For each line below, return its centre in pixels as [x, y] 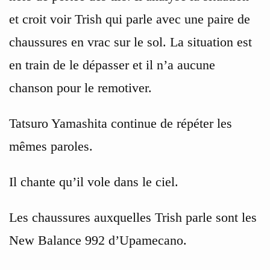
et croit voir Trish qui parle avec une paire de [130, 19]
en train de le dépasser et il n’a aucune [112, 65]
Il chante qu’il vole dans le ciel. [94, 182]
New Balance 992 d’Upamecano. [98, 240]
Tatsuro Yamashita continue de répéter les [121, 124]
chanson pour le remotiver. [80, 88]
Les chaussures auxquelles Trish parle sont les [133, 218]
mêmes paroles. [51, 146]
